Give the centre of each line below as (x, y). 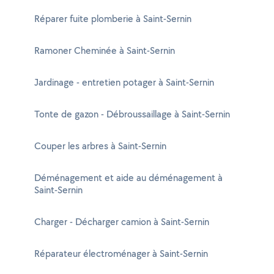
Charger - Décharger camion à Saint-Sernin (122, 222)
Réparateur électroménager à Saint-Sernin (121, 254)
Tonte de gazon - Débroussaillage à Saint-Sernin (132, 114)
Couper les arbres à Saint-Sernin (100, 146)
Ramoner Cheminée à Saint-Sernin (105, 50)
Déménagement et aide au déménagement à (128, 178)
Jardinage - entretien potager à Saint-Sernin (124, 82)
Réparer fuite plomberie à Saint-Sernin (113, 19)
